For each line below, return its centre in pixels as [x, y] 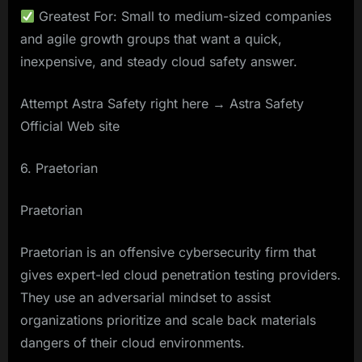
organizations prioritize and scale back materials [168, 320]
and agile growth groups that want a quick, [151, 39]
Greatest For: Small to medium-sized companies [183, 17]
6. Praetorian [59, 168]
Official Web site [70, 126]
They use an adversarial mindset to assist [145, 298]
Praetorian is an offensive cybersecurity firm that [168, 253]
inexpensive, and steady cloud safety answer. [159, 62]
